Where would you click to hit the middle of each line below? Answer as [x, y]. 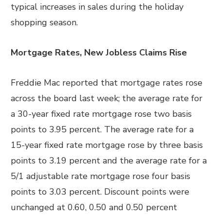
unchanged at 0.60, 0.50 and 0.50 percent [94, 207]
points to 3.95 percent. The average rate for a [102, 129]
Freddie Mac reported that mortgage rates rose [107, 83]
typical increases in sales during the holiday [97, 7]
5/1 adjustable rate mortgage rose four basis [101, 176]
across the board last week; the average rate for [107, 98]
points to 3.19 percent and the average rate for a [109, 161]
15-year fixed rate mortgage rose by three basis [107, 145]
